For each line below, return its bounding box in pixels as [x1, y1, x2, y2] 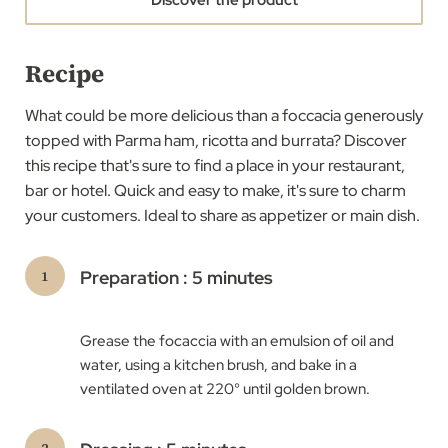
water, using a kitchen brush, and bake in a [80, 355, 357, 375]
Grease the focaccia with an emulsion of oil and [80, 331, 394, 351]
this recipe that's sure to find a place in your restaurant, [25, 154, 405, 176]
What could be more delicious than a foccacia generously [25, 104, 423, 126]
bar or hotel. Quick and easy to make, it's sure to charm [25, 179, 406, 201]
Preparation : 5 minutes [80, 266, 273, 289]
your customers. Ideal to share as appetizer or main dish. [25, 204, 420, 226]
